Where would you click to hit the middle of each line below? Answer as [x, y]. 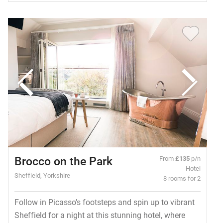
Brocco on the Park [63, 161]
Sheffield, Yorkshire [42, 175]
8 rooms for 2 [182, 178]
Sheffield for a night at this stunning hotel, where [100, 215]
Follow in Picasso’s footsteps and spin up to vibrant [104, 202]
